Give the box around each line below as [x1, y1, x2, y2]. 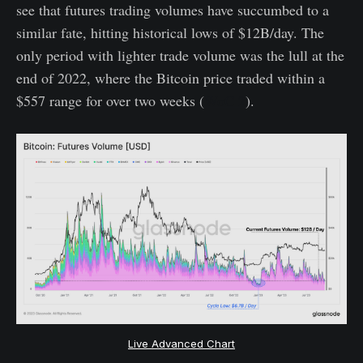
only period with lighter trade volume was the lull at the [16, 45, 344, 65]
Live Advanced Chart [128, 336, 235, 350]
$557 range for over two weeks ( [16, 90, 204, 110]
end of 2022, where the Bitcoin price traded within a [16, 67, 325, 88]
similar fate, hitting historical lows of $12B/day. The [16, 22, 324, 42]
